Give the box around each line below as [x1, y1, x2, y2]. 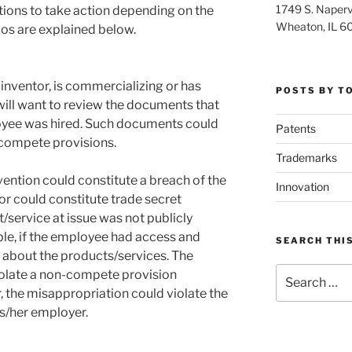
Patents [275, 122, 316, 135]
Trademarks [275, 151, 337, 164]
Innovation [275, 180, 329, 193]
